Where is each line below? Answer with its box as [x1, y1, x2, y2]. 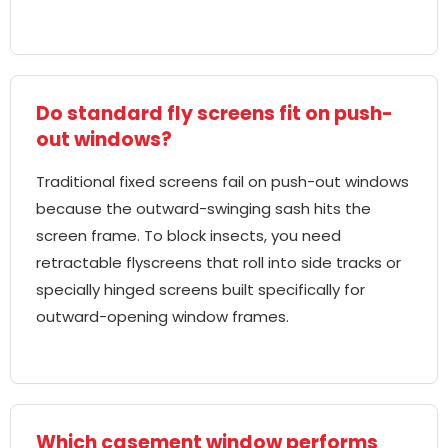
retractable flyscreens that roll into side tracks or [36, 252, 401, 274]
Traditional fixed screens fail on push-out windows [36, 171, 409, 193]
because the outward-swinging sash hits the [36, 198, 371, 220]
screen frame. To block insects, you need [36, 225, 341, 247]
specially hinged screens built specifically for [36, 279, 365, 301]
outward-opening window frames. [36, 306, 289, 328]
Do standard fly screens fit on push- [36, 100, 393, 128]
